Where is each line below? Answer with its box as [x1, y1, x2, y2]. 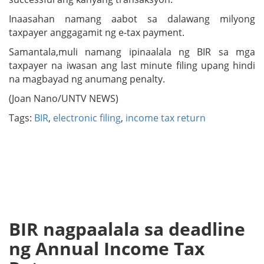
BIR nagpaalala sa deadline [9, 216, 245, 241]
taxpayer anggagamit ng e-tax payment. [9, 25, 184, 39]
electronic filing [53, 111, 121, 124]
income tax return [126, 111, 206, 124]
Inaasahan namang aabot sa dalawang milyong [9, 12, 255, 25]
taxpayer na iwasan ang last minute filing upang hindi [9, 58, 255, 72]
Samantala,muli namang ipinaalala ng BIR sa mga [9, 45, 255, 58]
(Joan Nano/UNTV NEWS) [9, 91, 118, 105]
